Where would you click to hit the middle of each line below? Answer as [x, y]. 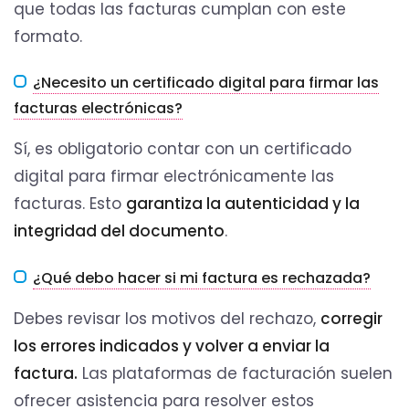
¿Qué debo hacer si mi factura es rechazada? [202, 278]
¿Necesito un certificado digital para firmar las [206, 83]
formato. [48, 37]
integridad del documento [119, 231]
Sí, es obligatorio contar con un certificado [183, 149]
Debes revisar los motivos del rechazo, [167, 318]
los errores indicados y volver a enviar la [172, 346]
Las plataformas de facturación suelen [235, 373]
